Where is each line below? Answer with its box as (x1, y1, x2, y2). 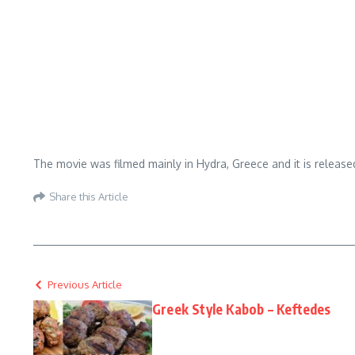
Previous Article (48, 277, 122, 291)
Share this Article (49, 190, 128, 204)
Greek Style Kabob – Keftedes (152, 300, 331, 318)
